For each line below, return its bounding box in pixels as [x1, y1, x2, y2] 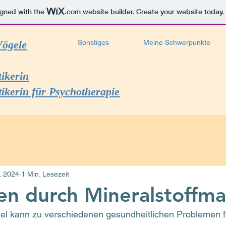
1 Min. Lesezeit [21, 169, 69, 178]
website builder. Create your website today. [80, 7, 224, 17]
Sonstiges [77, 38, 109, 46]
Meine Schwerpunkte [143, 38, 211, 46]
